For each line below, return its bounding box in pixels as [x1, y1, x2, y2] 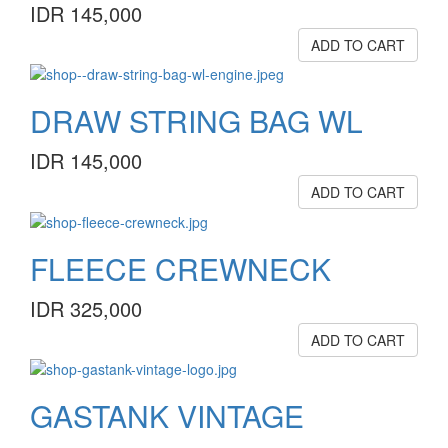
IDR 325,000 [30, 293, 142, 323]
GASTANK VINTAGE [30, 393, 304, 437]
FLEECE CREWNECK [30, 246, 331, 290]
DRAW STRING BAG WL [30, 99, 363, 143]
